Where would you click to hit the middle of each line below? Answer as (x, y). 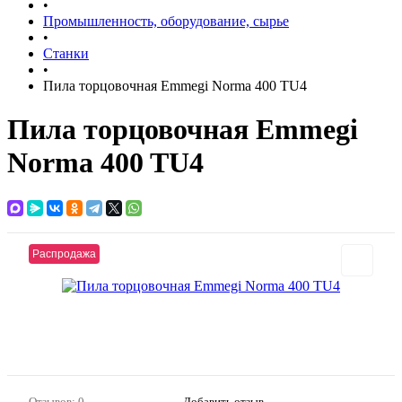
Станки (66, 53)
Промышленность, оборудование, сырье (166, 21)
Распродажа (64, 254)
